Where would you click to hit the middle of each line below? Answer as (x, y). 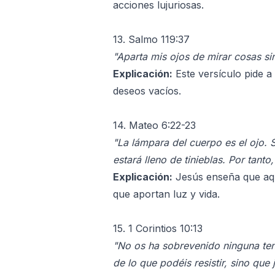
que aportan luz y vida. (166, 194)
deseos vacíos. (147, 91)
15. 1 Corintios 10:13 (158, 228)
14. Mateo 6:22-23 (154, 125)
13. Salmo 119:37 (151, 39)
